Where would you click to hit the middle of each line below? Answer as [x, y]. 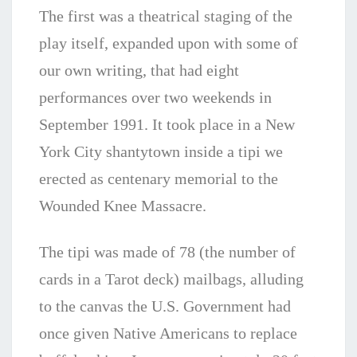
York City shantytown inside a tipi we [161, 151]
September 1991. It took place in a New [167, 124]
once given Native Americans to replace [168, 333]
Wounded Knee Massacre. [123, 206]
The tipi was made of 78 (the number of [167, 252]
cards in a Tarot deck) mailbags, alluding [171, 279]
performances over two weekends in [155, 97]
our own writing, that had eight [139, 70]
